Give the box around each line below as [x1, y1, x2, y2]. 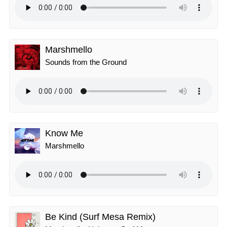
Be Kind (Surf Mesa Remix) [45, 212, 156, 222]
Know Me [45, 128, 83, 138]
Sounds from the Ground [45, 58, 127, 66]
